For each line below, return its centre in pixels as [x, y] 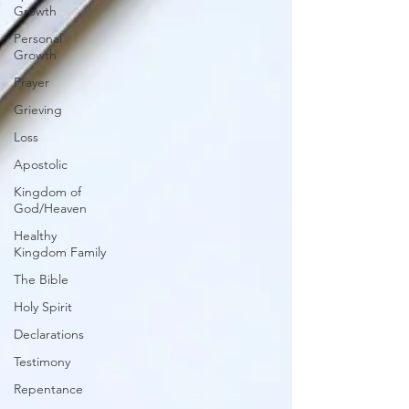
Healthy [35, 236]
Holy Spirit [43, 307]
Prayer [31, 82]
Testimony [42, 362]
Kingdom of [47, 192]
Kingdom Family [60, 252]
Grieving [38, 110]
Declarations [49, 334]
